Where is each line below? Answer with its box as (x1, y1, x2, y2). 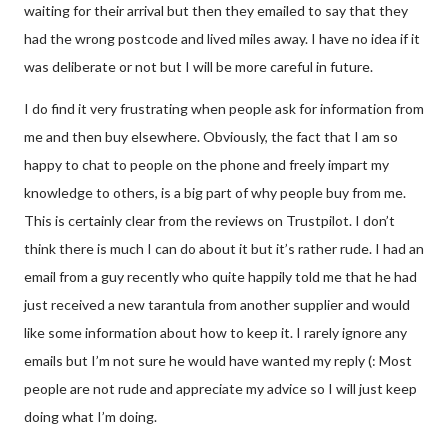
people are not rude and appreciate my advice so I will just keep (24, 379, 417, 397)
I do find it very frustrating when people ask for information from (24, 99, 424, 117)
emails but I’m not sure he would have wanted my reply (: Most (24, 351, 412, 369)
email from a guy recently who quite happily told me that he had (24, 267, 417, 285)
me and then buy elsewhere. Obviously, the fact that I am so (24, 127, 398, 145)
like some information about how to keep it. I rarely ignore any (24, 323, 407, 341)
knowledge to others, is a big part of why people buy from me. (24, 183, 406, 201)
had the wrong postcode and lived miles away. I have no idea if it (24, 29, 420, 47)
